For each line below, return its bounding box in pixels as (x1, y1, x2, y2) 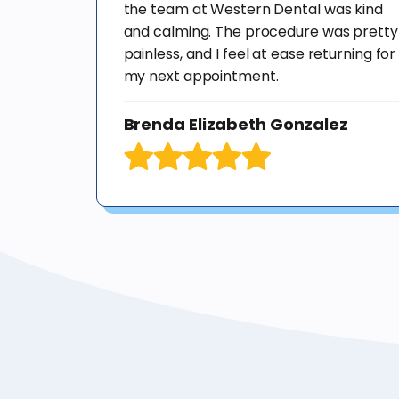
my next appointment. (123, 66, 279, 87)
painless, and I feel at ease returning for (123, 44, 396, 65)
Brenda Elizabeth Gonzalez (123, 113, 348, 136)
